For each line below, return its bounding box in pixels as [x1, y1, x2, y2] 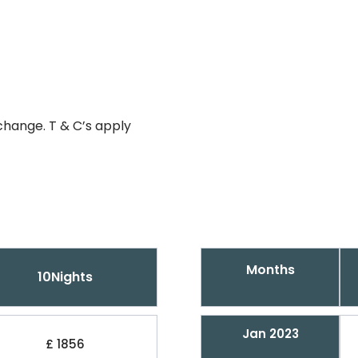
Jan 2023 [241, 325, 299, 342]
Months [245, 261, 295, 279]
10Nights [37, 268, 93, 286]
